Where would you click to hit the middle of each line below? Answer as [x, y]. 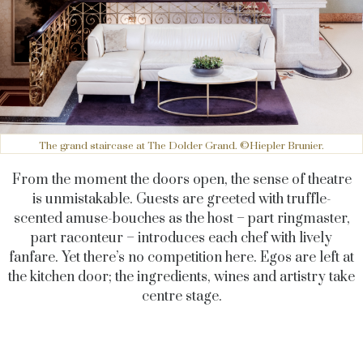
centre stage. [181, 297]
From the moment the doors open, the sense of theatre [181, 180]
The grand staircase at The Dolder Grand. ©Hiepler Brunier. [181, 146]
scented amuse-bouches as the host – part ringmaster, [181, 219]
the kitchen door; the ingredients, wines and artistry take [181, 278]
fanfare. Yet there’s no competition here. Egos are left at [181, 258]
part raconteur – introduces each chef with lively [181, 239]
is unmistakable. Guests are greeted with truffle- [181, 200]
